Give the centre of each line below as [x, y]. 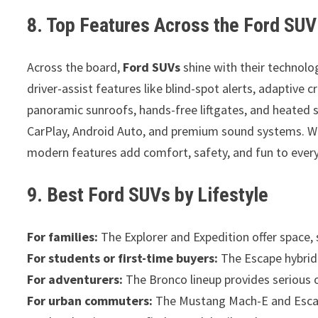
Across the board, [75, 67]
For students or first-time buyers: [123, 258]
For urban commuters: [90, 300]
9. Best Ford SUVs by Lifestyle [148, 194]
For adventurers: [75, 279]
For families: [63, 236]
